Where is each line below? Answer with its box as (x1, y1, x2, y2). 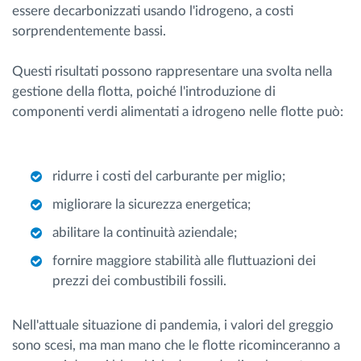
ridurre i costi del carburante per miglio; (52, 168, 285, 183)
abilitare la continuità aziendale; (52, 225, 237, 239)
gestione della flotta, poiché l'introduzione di (12, 84, 276, 98)
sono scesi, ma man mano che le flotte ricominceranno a (12, 338, 340, 352)
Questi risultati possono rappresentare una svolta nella (12, 64, 332, 78)
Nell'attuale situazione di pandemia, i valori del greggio (12, 317, 334, 332)
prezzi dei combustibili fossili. (52, 273, 226, 288)
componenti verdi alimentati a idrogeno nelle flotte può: (12, 104, 343, 118)
